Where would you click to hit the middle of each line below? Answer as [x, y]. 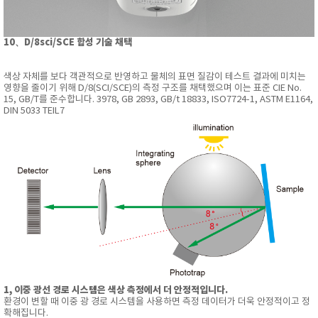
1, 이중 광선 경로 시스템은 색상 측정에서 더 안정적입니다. [116, 290]
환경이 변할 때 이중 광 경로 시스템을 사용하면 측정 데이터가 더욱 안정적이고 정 [157, 302]
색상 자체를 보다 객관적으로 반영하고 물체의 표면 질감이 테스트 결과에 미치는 [155, 77]
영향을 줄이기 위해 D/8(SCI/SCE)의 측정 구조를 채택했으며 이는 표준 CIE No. [153, 89]
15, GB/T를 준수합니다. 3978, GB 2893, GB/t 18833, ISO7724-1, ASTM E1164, [158, 100]
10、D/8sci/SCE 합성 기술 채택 [68, 43]
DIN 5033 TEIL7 [34, 111]
